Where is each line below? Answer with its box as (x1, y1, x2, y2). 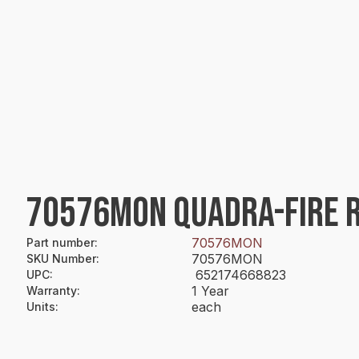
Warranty (26, 284, 77, 297)
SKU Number (26, 252, 96, 265)
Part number (26, 236, 95, 249)
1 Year (192, 283, 229, 299)
